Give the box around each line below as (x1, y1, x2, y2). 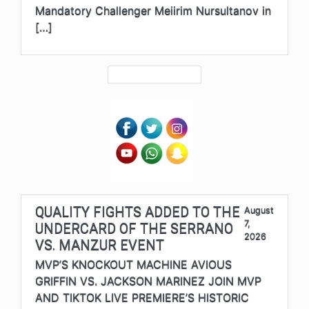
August (244, 205, 274, 216)
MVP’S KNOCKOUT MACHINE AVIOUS (35, 257, 232, 272)
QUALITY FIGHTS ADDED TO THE (35, 203, 240, 221)
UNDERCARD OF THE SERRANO (35, 220, 233, 237)
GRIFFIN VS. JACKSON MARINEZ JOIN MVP (35, 274, 261, 288)
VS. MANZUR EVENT (35, 237, 164, 254)
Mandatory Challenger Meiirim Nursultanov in (35, 3, 271, 18)
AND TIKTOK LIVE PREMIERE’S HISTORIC (35, 290, 249, 305)
